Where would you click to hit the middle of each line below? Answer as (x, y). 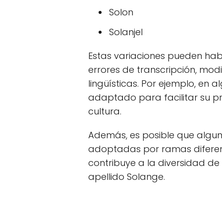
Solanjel (126, 32)
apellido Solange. (127, 177)
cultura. (105, 111)
